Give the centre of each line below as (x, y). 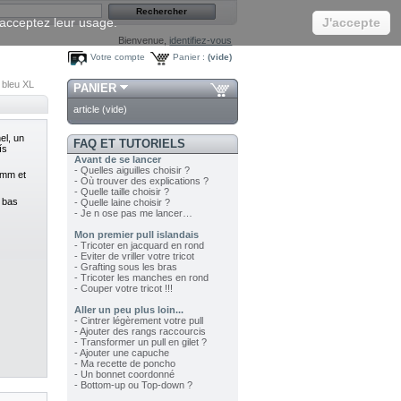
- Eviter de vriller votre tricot (134, 256)
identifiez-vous (201, 40)
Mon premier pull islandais (136, 235)
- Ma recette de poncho (124, 364)
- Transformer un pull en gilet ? (140, 342)
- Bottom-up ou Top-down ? (133, 385)
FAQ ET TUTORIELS (129, 144)
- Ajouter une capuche (121, 353)
